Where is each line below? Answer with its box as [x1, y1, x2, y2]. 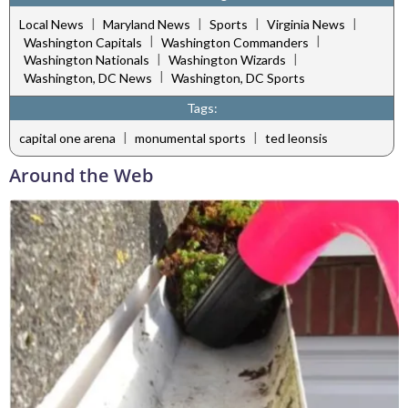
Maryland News [103, 16, 190, 33]
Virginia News [267, 16, 345, 33]
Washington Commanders [161, 34, 309, 50]
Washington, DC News [24, 69, 152, 86]
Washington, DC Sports [171, 69, 305, 86]
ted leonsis [265, 130, 328, 147]
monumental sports [135, 130, 246, 147]
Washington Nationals [24, 52, 149, 68]
